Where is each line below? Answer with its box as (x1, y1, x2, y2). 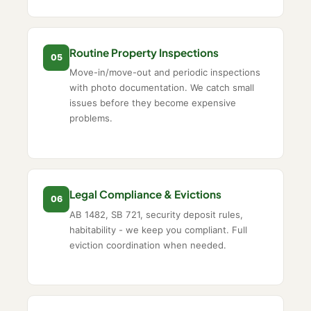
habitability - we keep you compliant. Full (69, 224, 248, 235)
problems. (69, 112, 113, 124)
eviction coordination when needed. (69, 239, 227, 251)
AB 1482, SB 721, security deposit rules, (69, 208, 244, 220)
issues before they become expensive (69, 97, 237, 109)
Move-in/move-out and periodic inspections (69, 67, 261, 78)
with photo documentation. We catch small (69, 82, 255, 94)
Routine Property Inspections (69, 45, 219, 59)
